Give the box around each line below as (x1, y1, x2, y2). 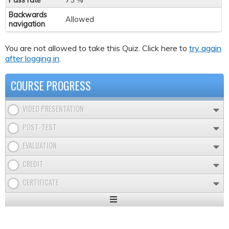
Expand (109, 204, 138, 215)
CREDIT (22, 158, 43, 169)
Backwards (9, 10, 47, 20)
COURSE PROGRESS (11, 77, 91, 94)
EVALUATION (22, 140, 57, 151)
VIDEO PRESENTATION (22, 103, 84, 114)
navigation (9, 19, 45, 29)
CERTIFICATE (22, 176, 59, 188)
